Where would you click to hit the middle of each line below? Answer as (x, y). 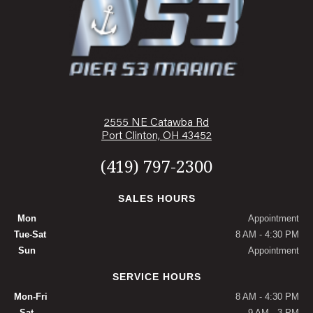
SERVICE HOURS (156, 277)
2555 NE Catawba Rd (156, 123)
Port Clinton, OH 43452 (156, 137)
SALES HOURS (156, 199)
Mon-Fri (31, 297)
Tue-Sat (30, 235)
